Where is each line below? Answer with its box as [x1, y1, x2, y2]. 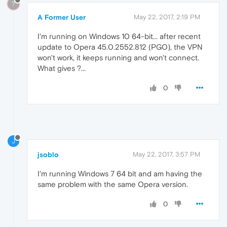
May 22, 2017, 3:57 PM [133, 150, 200, 158]
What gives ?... [37, 63, 86, 72]
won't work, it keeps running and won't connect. [37, 53, 199, 62]
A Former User [37, 13, 86, 21]
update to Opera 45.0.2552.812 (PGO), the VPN [37, 42, 203, 51]
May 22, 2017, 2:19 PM [134, 13, 200, 21]
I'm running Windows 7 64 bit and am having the [37, 169, 202, 178]
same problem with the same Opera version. [37, 179, 188, 188]
